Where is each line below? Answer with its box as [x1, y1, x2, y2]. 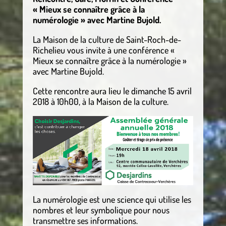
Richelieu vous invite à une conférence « [32, 44, 177, 55]
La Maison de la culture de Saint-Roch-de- [32, 33, 181, 45]
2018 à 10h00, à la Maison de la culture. [32, 95, 168, 107]
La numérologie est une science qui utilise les [32, 193, 191, 205]
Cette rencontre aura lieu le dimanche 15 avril [32, 85, 192, 96]
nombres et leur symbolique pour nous [32, 204, 169, 215]
